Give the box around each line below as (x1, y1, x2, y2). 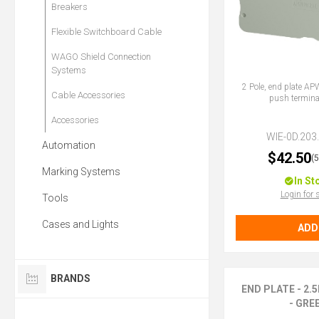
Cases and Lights (42, 219, 119, 231)
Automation (42, 140, 95, 152)
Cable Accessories (51, 90, 125, 101)
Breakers (51, 1, 88, 13)
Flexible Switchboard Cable (51, 26, 162, 38)
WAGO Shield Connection (51, 51, 151, 63)
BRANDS (51, 273, 90, 285)
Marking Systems (42, 166, 120, 178)
